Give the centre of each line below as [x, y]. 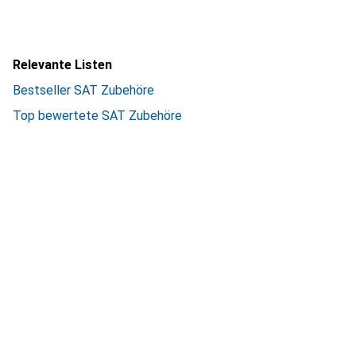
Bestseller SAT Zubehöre [83, 90]
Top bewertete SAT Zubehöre [97, 116]
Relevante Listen [62, 65]
